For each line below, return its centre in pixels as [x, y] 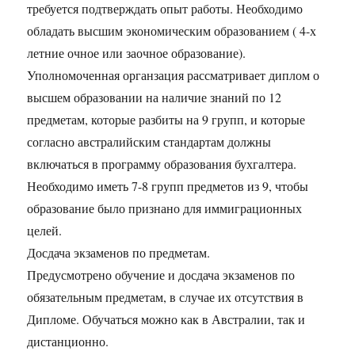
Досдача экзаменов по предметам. [119, 253]
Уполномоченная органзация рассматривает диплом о [174, 75]
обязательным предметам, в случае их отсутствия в [166, 297]
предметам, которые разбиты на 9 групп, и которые [166, 120]
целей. [45, 231]
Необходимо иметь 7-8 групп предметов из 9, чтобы [168, 186]
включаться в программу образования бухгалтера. [162, 164]
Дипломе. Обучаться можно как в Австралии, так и [166, 319]
